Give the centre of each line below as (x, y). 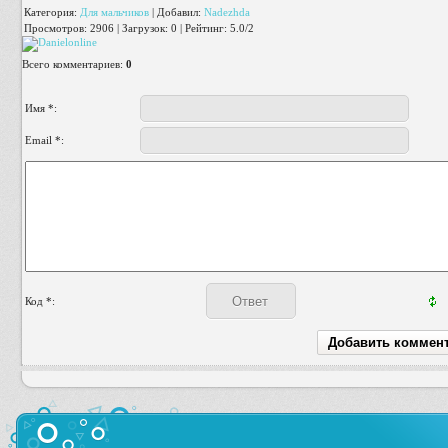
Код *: (40, 301)
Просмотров (54, 28)
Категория (49, 12)
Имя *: (41, 108)
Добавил (177, 12)
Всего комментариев (71, 64)
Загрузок (143, 28)
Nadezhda (227, 12)
